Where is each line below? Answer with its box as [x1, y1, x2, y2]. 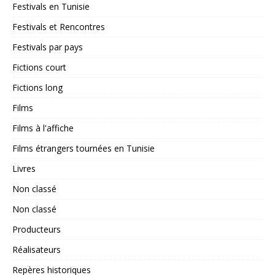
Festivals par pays [12, 41, 83, 53]
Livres [12, 162, 36, 174]
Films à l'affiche [12, 122, 74, 134]
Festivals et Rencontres [12, 20, 105, 33]
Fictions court [12, 61, 66, 73]
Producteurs [12, 223, 61, 235]
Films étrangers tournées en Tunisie [12, 142, 155, 154]
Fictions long [12, 81, 63, 93]
